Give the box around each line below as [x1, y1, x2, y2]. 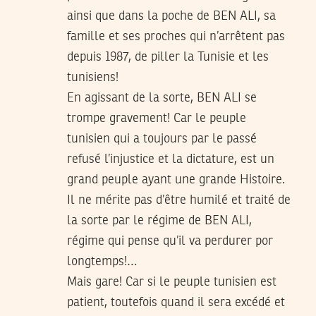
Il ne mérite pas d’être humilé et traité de [67, 193, 291, 207]
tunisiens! [67, 71, 119, 84]
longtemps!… [67, 255, 137, 268]
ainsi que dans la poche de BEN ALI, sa [67, 9, 276, 23]
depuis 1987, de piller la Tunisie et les [67, 50, 269, 63]
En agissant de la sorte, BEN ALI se [67, 91, 257, 104]
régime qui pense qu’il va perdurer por [67, 234, 273, 248]
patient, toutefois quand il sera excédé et [67, 296, 285, 309]
